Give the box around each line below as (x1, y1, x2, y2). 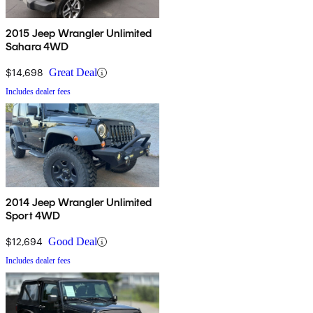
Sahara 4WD (6, 40, 69, 54)
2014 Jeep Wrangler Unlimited (6, 196, 152, 210)
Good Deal (48, 235, 97, 248)
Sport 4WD (6, 209, 61, 223)
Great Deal (49, 66, 97, 79)
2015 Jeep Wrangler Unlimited (6, 27, 152, 41)
